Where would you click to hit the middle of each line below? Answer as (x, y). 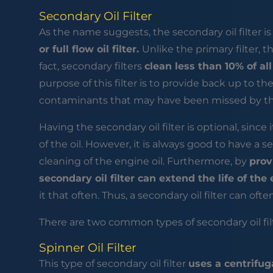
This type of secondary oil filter (113, 264)
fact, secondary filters (91, 66)
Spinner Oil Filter (87, 248)
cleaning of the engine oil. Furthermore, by (144, 161)
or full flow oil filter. (90, 49)
